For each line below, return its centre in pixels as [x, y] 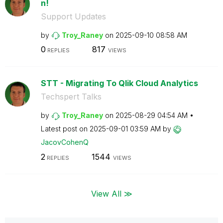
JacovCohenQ [64, 142]
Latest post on [65, 129]
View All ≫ [111, 193]
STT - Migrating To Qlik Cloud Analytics [119, 83]
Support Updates [73, 16]
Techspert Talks [71, 97]
